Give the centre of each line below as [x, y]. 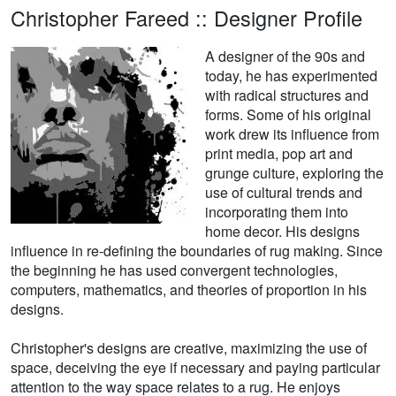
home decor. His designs [282, 232]
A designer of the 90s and [285, 57]
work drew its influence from [292, 134]
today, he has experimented [291, 76]
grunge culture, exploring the [294, 173]
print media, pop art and [279, 154]
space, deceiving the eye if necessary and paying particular [195, 368]
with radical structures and [287, 95]
